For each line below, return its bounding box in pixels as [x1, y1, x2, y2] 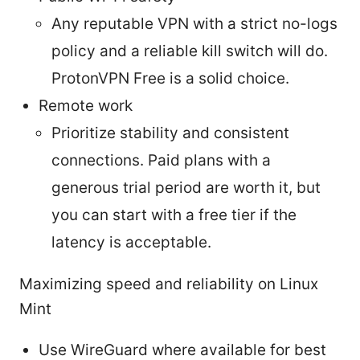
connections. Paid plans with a [51, 150, 271, 170]
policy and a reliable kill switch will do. [51, 41, 328, 60]
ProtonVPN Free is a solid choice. [51, 68, 289, 88]
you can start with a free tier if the [51, 205, 297, 224]
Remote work [39, 96, 133, 115]
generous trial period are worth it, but [51, 178, 321, 197]
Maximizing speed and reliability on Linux [19, 274, 318, 293]
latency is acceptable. [51, 232, 211, 252]
